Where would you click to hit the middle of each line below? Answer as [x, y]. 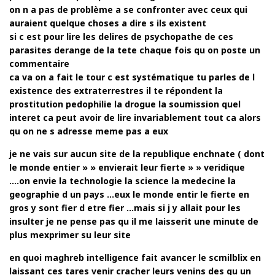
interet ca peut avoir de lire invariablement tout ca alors [135, 118]
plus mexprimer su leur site [70, 235]
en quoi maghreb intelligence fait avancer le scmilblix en [135, 258]
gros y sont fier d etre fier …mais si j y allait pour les [125, 208]
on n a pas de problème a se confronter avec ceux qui [128, 10]
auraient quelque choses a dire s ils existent [108, 23]
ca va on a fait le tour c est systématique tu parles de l [132, 77]
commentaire [39, 64]
